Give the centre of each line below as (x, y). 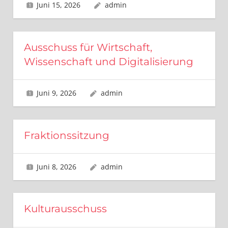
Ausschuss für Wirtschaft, (88, 47)
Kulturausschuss (65, 209)
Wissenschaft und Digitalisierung (108, 61)
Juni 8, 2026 (57, 166)
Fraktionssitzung (66, 135)
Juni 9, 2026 (57, 93)
